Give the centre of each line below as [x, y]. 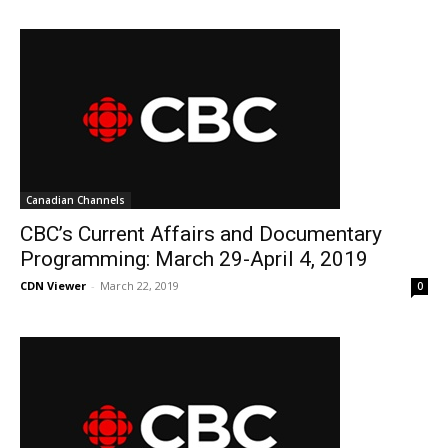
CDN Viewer [53, 285]
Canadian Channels [75, 200]
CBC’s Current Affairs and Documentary [201, 234]
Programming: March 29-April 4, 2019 [194, 259]
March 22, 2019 [139, 285]
